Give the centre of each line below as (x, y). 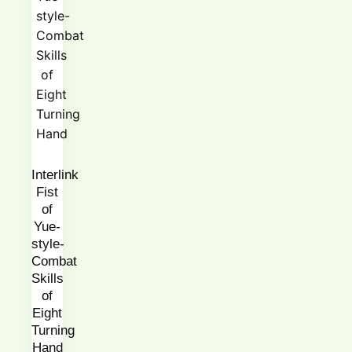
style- (48, 244)
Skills (48, 279)
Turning (53, 331)
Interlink (55, 175)
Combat (54, 262)
